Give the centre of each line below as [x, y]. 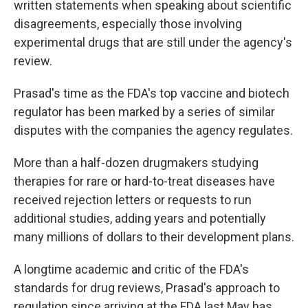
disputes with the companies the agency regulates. [153, 130]
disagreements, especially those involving [128, 24]
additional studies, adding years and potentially [140, 218]
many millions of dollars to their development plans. [154, 237]
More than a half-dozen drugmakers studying [136, 163]
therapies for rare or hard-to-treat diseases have [144, 181]
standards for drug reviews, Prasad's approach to [147, 288]
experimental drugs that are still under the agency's [153, 42]
